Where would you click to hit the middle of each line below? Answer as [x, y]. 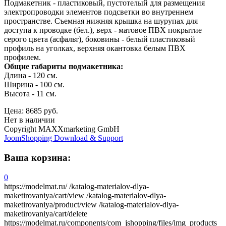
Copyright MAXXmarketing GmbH [62, 129]
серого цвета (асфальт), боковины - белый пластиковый [100, 39]
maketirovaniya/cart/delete [46, 213]
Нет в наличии [30, 120]
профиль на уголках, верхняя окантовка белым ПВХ [95, 48]
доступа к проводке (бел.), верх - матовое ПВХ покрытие [103, 30]
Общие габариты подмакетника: [64, 67]
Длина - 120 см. [31, 76]
